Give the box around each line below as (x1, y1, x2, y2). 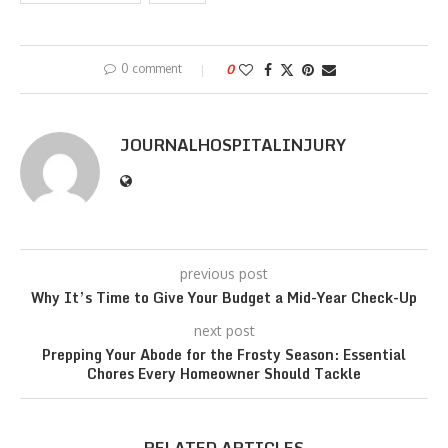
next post (193, 322, 255, 339)
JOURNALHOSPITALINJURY (120, 132, 346, 158)
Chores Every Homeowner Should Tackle (87, 362, 361, 385)
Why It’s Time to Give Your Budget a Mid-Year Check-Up (31, 286, 417, 309)
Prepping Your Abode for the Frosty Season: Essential (42, 343, 406, 366)
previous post (180, 265, 268, 282)
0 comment (121, 61, 182, 76)
